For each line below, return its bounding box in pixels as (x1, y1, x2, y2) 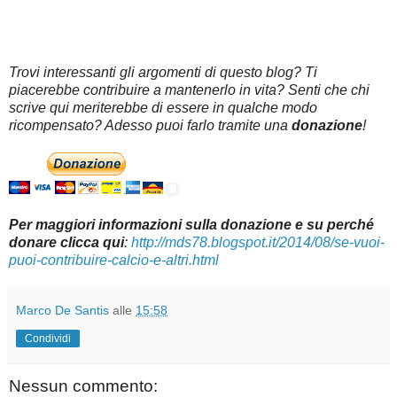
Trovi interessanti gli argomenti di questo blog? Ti (9, 64, 317, 80)
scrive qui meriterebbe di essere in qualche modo (9, 99, 317, 115)
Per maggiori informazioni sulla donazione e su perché (9, 216, 374, 232)
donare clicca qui (9, 234, 124, 250)
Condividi (25, 331, 71, 345)
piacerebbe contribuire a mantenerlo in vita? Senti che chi (9, 82, 370, 97)
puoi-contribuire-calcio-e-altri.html (9, 252, 219, 268)
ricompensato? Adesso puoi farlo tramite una (9, 117, 292, 133)
